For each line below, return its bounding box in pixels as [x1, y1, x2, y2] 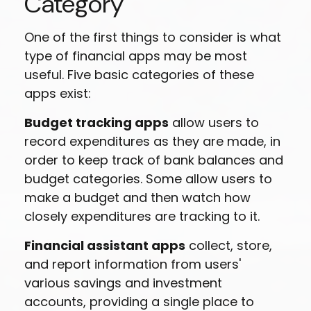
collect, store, [185, 237, 272, 254]
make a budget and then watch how [24, 189, 251, 206]
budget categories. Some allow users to [24, 170, 272, 187]
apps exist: [24, 85, 91, 102]
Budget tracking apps [24, 114, 169, 131]
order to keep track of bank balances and [24, 151, 283, 169]
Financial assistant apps [24, 237, 185, 254]
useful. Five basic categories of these [24, 66, 254, 83]
